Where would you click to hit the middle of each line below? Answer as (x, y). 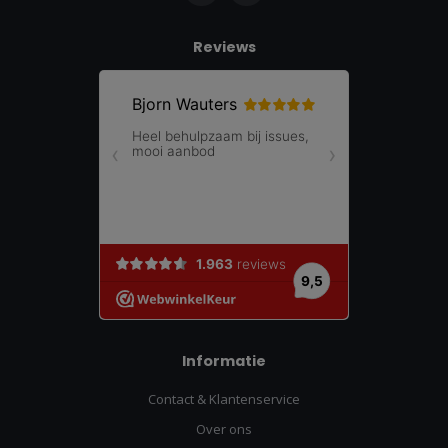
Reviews (224, 47)
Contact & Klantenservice (224, 399)
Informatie (224, 361)
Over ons (224, 429)
